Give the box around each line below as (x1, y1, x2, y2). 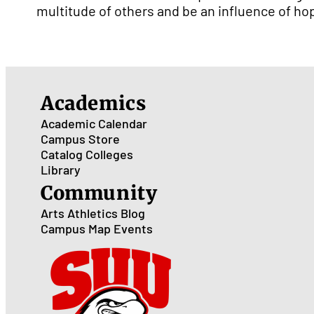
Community (41, 181, 158, 205)
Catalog (41, 146, 83, 162)
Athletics (67, 205, 118, 221)
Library (41, 162, 81, 177)
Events (114, 221, 153, 236)
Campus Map (41, 221, 111, 236)
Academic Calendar (41, 116, 147, 131)
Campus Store (41, 131, 120, 146)
